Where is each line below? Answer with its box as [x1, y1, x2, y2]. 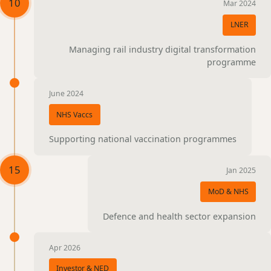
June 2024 [48, 88, 83, 99]
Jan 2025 [226, 165, 256, 176]
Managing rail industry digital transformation [69, 43, 256, 55]
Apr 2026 [48, 242, 80, 253]
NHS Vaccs [56, 109, 93, 120]
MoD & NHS [207, 186, 249, 197]
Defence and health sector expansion [103, 210, 256, 222]
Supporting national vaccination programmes [48, 133, 237, 145]
